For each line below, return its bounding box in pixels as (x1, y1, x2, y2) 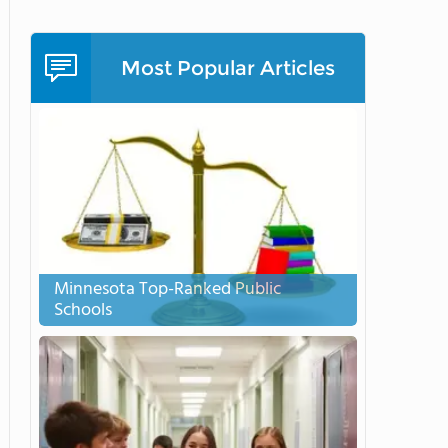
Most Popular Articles (121, 56, 335, 80)
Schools (54, 296, 112, 325)
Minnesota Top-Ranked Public (54, 275, 281, 304)
